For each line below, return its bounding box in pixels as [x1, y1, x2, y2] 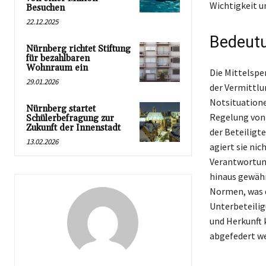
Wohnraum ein [26, 62, 88, 74]
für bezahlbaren [26, 52, 90, 64]
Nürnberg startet [26, 103, 96, 115]
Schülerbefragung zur [26, 112, 114, 124]
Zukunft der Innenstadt [26, 122, 121, 134]
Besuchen [26, 2, 65, 14]
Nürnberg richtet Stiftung [26, 43, 131, 55]
